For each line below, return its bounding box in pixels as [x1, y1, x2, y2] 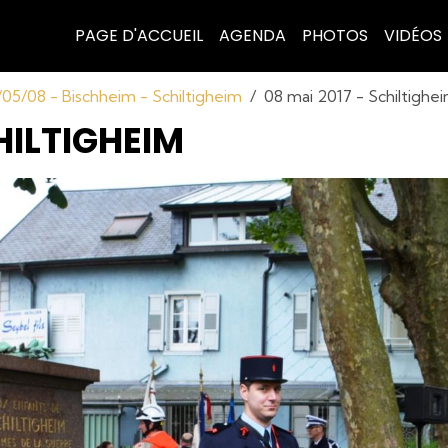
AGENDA [218, 24, 286, 47]
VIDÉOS [383, 24, 442, 47]
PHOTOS [301, 24, 368, 47]
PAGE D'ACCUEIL [74, 24, 203, 47]
